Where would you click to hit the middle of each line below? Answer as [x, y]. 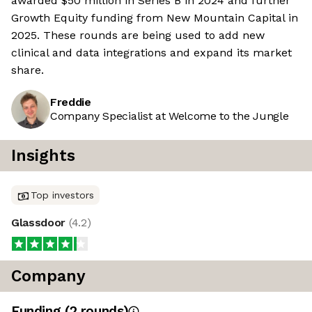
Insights [43, 156]
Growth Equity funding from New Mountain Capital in [155, 18]
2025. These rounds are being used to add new [138, 36]
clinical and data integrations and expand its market [151, 53]
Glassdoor [40, 223]
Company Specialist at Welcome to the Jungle [170, 116]
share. [28, 70]
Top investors [62, 195]
